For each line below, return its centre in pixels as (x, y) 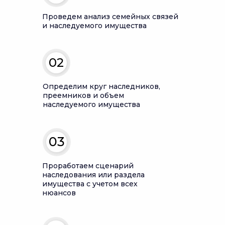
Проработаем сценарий (88, 166)
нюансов (59, 193)
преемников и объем (83, 95)
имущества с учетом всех (90, 184)
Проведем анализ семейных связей (110, 17)
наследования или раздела (93, 175)
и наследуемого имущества (94, 26)
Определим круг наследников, (101, 86)
